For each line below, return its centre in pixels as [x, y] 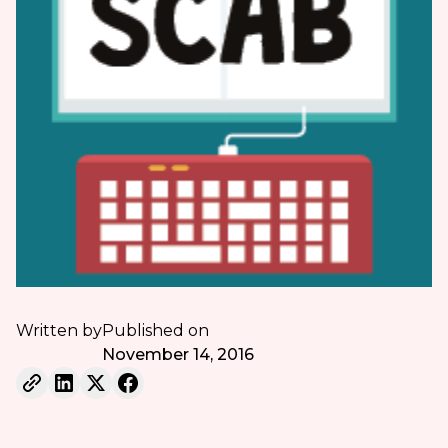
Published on [155, 330]
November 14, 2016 [177, 354]
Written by [58, 330]
